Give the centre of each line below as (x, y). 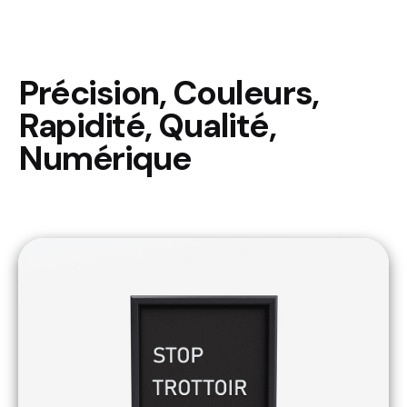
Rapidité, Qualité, (147, 125)
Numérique (105, 158)
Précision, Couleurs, (169, 92)
